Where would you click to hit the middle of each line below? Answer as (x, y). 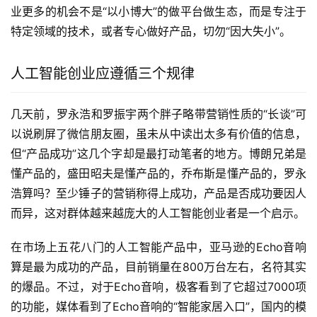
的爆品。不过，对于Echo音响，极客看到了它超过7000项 (158, 287)
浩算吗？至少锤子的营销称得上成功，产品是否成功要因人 (158, 194)
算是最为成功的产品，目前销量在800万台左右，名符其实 (158, 267)
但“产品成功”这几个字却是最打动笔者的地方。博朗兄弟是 (158, 154)
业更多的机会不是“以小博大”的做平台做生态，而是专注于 (158, 12)
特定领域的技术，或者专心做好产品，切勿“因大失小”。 (151, 31)
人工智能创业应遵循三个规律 (103, 74)
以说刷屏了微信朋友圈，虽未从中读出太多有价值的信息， (158, 134)
